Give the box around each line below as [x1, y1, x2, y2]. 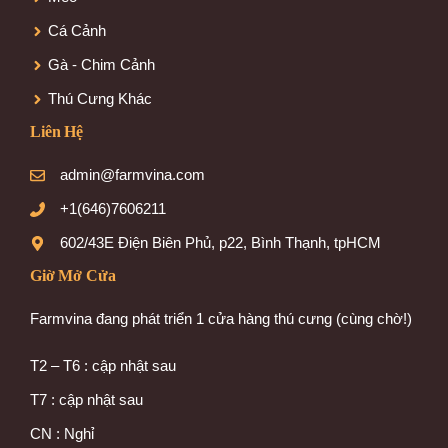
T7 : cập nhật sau [30, 390, 143, 408]
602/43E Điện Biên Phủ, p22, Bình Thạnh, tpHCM [60, 234, 381, 251]
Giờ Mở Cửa [30, 267, 116, 284]
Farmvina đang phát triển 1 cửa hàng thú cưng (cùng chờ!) [30, 310, 412, 327]
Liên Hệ [30, 123, 83, 140]
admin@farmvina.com [60, 166, 205, 183]
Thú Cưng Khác [48, 90, 152, 107]
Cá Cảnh [48, 22, 106, 39]
